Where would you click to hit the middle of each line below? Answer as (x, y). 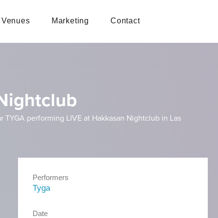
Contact (125, 20)
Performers (50, 177)
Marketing (70, 20)
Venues (16, 20)
